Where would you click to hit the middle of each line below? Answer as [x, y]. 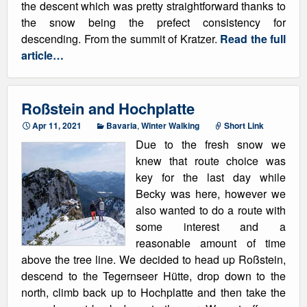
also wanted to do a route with [211, 210]
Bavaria [122, 125]
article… [42, 55]
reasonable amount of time [211, 243]
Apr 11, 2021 [57, 125]
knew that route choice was [211, 161]
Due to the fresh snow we [211, 144]
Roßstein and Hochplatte [108, 108]
